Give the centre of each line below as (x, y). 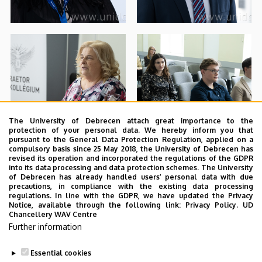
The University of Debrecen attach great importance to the (131, 121)
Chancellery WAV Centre (53, 214)
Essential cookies (61, 253)
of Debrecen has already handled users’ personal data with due (131, 177)
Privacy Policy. (212, 205)
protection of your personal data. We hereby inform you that (131, 130)
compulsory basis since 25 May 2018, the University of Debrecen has (131, 149)
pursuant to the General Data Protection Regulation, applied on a (131, 139)
